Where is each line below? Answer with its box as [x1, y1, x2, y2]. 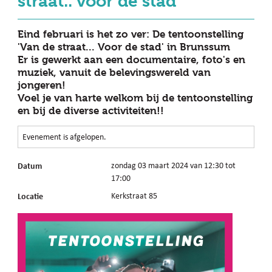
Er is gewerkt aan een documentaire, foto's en [18, 53, 246, 66]
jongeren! [18, 79, 66, 91]
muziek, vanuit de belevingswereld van [18, 66, 211, 78]
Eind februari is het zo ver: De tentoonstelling [18, 28, 244, 40]
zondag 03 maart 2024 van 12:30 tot [111, 160, 236, 171]
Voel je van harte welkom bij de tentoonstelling [18, 92, 253, 104]
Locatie [18, 190, 44, 202]
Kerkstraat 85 [111, 190, 158, 201]
